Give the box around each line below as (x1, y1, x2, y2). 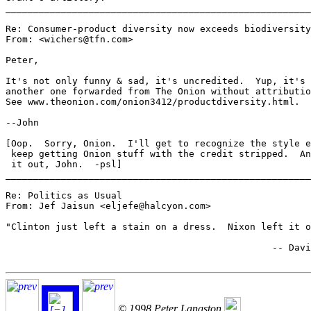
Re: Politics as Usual (6, 190, 122, 201)
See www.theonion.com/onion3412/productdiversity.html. (6, 96, 300, 108)
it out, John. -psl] (6, 159, 122, 170)
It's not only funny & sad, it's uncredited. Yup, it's (6, 76, 305, 87)
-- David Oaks (6, 242, 272, 253)
